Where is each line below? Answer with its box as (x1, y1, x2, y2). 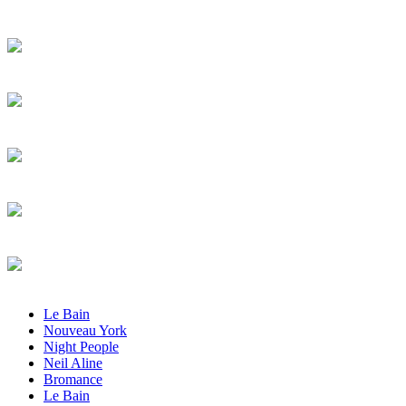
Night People (43, 339, 119, 355)
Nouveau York (43, 323, 127, 339)
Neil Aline (43, 355, 102, 372)
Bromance (43, 372, 102, 388)
